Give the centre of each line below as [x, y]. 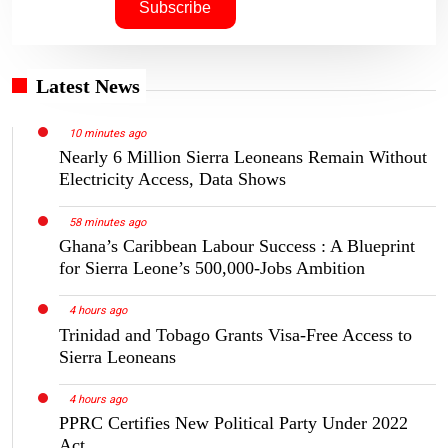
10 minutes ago [107, 133]
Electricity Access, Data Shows [172, 178]
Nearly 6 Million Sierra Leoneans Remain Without [243, 156]
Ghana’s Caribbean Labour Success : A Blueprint [237, 245]
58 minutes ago [107, 222]
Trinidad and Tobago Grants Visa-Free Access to [235, 334]
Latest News [88, 85]
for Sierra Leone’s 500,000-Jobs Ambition [212, 267]
